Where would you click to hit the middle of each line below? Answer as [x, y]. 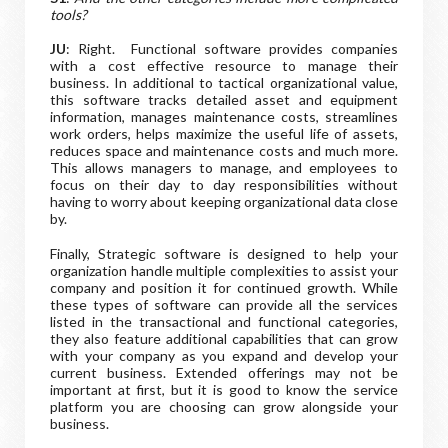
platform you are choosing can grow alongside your [224, 406]
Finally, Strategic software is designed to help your [224, 253]
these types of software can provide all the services [224, 304]
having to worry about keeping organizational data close [224, 201]
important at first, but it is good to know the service [224, 389]
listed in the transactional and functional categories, [224, 321]
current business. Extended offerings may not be [224, 372]
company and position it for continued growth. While [224, 287]
